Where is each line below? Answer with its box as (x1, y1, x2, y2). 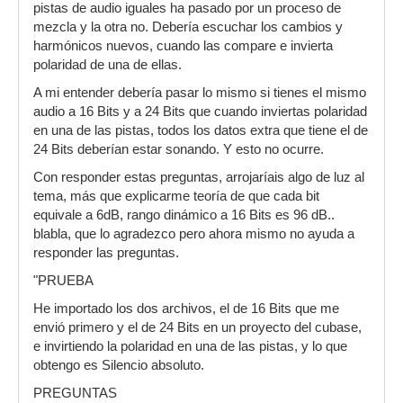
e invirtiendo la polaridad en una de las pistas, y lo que (33, 339, 347, 354)
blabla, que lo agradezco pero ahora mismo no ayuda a (33, 227, 354, 241)
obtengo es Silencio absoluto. (33, 358, 204, 372)
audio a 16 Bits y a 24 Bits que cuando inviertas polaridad (33, 104, 367, 119)
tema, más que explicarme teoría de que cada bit (33, 189, 319, 203)
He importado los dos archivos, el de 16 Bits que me (33, 301, 339, 316)
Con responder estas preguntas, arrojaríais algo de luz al (33, 170, 364, 184)
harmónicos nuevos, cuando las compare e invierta (33, 39, 333, 53)
